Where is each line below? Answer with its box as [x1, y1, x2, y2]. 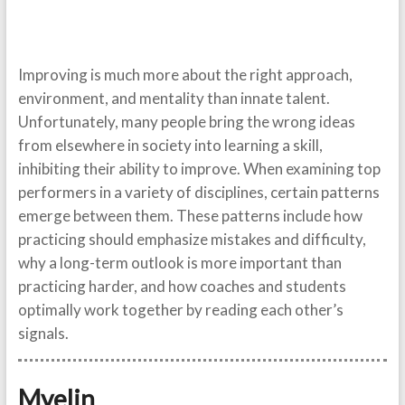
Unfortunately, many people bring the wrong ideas [17, 112, 355, 131]
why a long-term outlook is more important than [17, 253, 342, 272]
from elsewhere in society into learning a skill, [17, 136, 323, 155]
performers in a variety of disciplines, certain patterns [17, 183, 380, 202]
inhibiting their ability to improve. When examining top [17, 159, 381, 178]
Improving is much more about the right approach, [17, 65, 353, 84]
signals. [17, 324, 69, 343]
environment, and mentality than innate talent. [17, 89, 330, 108]
